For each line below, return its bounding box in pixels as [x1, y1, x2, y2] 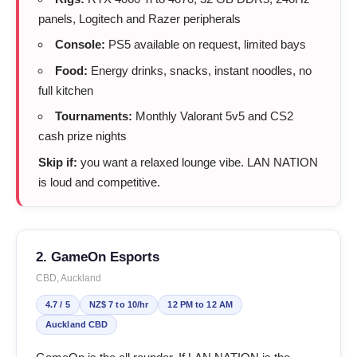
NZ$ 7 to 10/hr [88, 299, 149, 309]
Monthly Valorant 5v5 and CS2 [132, 109, 293, 123]
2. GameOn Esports [36, 248, 159, 265]
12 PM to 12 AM [167, 299, 233, 309]
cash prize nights [38, 129, 127, 143]
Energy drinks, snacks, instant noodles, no [88, 63, 312, 77]
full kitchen [38, 83, 93, 97]
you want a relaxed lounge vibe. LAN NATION [77, 155, 318, 169]
